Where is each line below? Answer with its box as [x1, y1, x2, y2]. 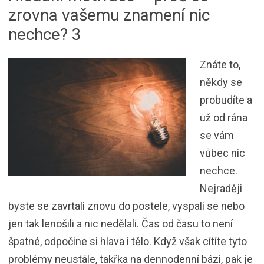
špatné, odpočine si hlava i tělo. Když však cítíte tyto [8, 235, 247, 247]
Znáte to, [200, 58, 240, 71]
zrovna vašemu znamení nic [8, 5, 210, 25]
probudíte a [200, 93, 252, 106]
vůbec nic [200, 146, 245, 159]
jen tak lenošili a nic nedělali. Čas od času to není [8, 217, 233, 230]
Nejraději [200, 181, 242, 194]
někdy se [200, 75, 242, 88]
